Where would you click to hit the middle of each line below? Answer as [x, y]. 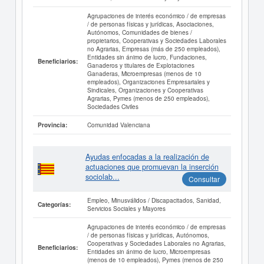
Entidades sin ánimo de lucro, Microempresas [148, 251]
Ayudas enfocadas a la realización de [147, 157]
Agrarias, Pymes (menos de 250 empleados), [148, 98]
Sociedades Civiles [113, 106]
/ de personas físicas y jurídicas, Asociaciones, [150, 24]
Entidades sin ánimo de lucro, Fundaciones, [147, 57]
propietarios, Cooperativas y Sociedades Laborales [156, 40]
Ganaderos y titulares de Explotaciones [141, 65]
